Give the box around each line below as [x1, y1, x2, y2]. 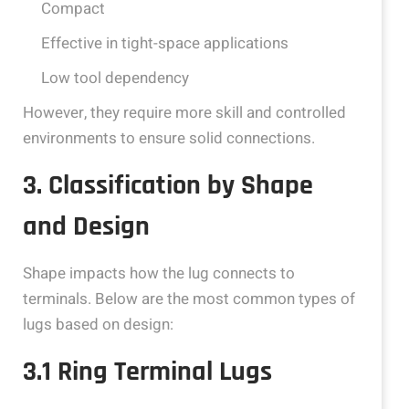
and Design [23, 209, 150, 244]
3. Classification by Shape [23, 168, 313, 203]
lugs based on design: [23, 313, 173, 336]
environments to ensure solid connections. [23, 127, 315, 150]
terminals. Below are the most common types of [23, 288, 355, 310]
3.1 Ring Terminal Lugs [23, 354, 272, 389]
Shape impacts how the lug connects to [23, 262, 295, 285]
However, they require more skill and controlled [23, 101, 346, 124]
